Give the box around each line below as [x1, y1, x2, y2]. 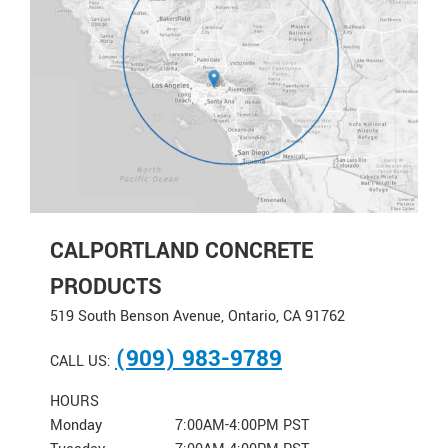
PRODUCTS [50, 270, 162, 303]
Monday [50, 414, 102, 436]
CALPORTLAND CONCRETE [50, 234, 313, 267]
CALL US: [50, 350, 115, 372]
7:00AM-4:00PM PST [175, 414, 309, 436]
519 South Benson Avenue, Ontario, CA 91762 [50, 305, 345, 327]
